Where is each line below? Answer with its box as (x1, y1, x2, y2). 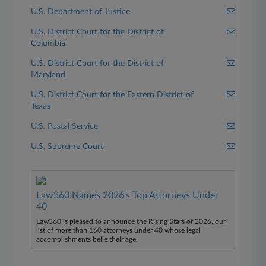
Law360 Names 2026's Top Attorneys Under (36, 191, 219, 200)
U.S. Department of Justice (31, 8, 131, 16)
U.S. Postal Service (31, 122, 99, 131)
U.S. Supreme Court (31, 142, 104, 151)
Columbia (31, 39, 66, 47)
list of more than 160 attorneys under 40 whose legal (36, 227, 201, 234)
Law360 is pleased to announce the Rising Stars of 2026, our (36, 218, 226, 225)
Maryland (31, 71, 66, 79)
